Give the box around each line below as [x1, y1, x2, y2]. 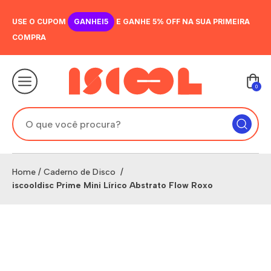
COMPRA [12, 33, 46, 42]
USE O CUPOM [12, 17, 68, 26]
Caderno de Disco [44, 167, 118, 177]
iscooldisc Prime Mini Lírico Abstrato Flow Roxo [12, 180, 213, 191]
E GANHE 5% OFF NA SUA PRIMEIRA [114, 17, 250, 26]
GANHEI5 [74, 17, 108, 26]
